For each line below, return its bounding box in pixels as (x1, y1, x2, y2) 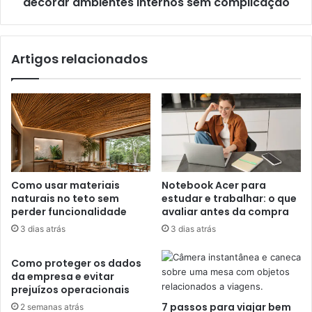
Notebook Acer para (162, 178, 266, 192)
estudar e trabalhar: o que (162, 191, 297, 205)
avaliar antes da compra (162, 204, 289, 219)
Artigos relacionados (11, 49, 148, 68)
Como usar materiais (11, 178, 120, 192)
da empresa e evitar (11, 269, 114, 283)
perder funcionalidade (11, 204, 127, 219)
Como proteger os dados (11, 256, 141, 270)
